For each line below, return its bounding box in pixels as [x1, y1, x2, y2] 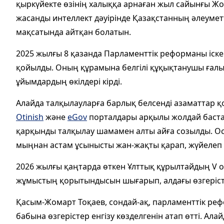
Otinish [16, 111, 43, 122]
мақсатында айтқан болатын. [16, 26, 131, 37]
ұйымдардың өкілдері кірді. [16, 75, 122, 87]
